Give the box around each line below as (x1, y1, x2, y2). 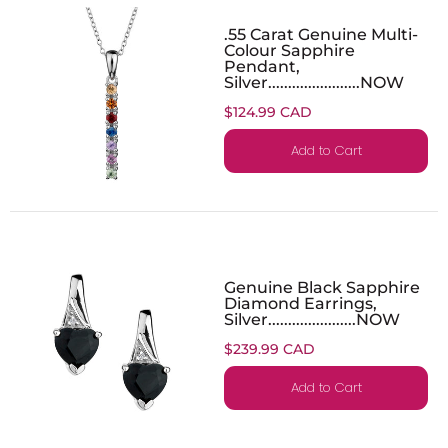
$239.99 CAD (224, 339, 315, 358)
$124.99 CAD (224, 102, 312, 121)
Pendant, (224, 55, 300, 76)
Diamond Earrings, (224, 292, 377, 313)
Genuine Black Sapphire (224, 276, 420, 297)
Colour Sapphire (224, 39, 355, 60)
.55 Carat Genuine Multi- (224, 23, 418, 44)
